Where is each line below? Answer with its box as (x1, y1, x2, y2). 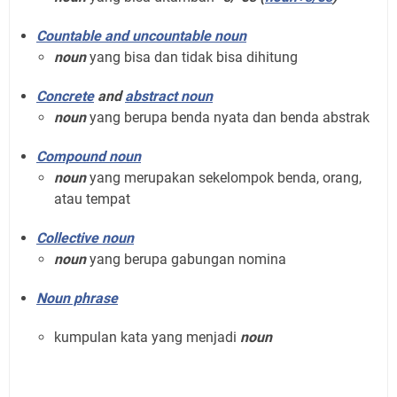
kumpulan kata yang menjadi (54, 328, 240, 346)
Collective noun (36, 229, 134, 246)
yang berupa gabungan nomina (90, 250, 286, 268)
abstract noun (125, 87, 213, 105)
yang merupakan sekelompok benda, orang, (90, 168, 362, 186)
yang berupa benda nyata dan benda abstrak (86, 108, 370, 126)
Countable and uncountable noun (36, 27, 246, 44)
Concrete (36, 87, 94, 105)
